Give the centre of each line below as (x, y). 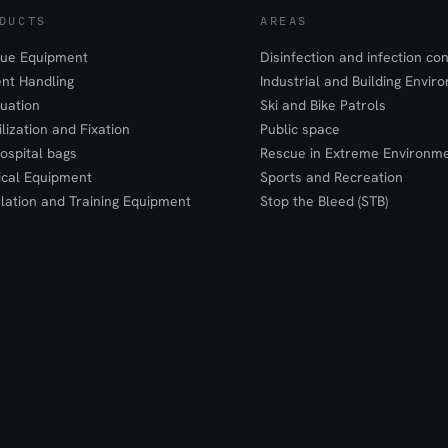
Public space (300, 129)
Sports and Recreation (332, 177)
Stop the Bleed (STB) (324, 201)
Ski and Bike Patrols (323, 105)
